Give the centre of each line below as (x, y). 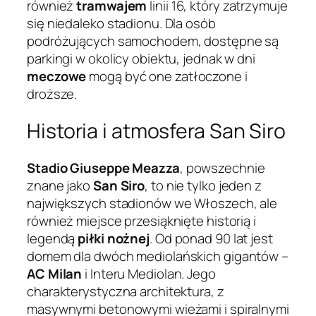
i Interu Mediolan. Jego (149, 273)
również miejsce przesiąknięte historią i (141, 220)
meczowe (57, 77)
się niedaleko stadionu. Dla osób (121, 24)
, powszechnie (222, 168)
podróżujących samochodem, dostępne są (153, 41)
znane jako (60, 185)
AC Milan (55, 273)
